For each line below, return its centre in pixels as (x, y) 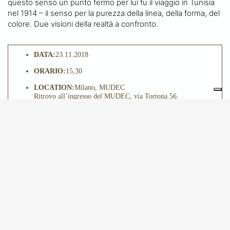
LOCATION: (54, 87)
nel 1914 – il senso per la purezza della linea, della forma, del (114, 13)
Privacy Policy (92, 211)
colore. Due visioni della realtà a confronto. (83, 24)
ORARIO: (50, 71)
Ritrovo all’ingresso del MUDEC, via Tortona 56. (106, 96)
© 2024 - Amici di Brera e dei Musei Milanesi (115, 193)
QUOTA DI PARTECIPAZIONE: (85, 112)
